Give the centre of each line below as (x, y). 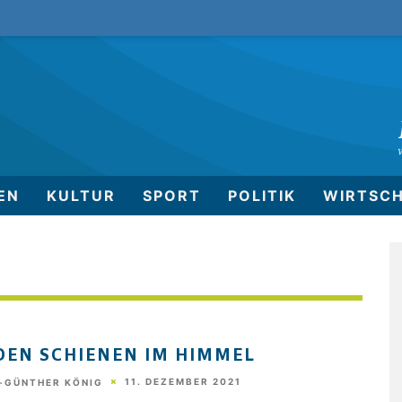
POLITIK (262, 196)
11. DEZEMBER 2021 (183, 382)
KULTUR (81, 196)
